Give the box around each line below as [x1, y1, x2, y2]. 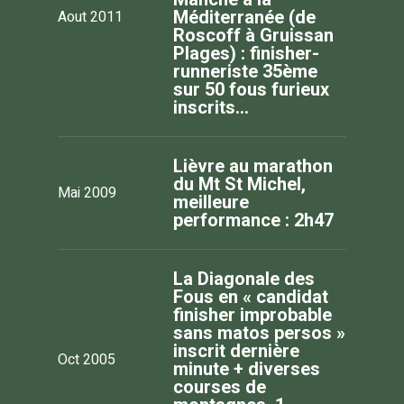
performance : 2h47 [173, 208, 334, 231]
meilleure [173, 190, 249, 213]
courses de [173, 375, 266, 398]
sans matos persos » [173, 321, 345, 344]
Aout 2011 [58, 5, 123, 28]
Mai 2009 [58, 181, 116, 204]
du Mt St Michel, [173, 172, 306, 195]
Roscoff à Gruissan [173, 23, 334, 46]
